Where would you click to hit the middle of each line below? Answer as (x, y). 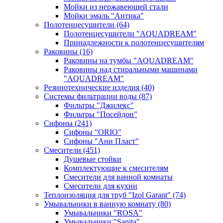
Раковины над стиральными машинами (131, 69)
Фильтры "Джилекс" (99, 105)
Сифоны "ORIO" (93, 132)
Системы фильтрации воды (91, 96)
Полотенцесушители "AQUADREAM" (130, 34)
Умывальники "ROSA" (103, 213)
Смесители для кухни (101, 186)
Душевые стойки (93, 159)
